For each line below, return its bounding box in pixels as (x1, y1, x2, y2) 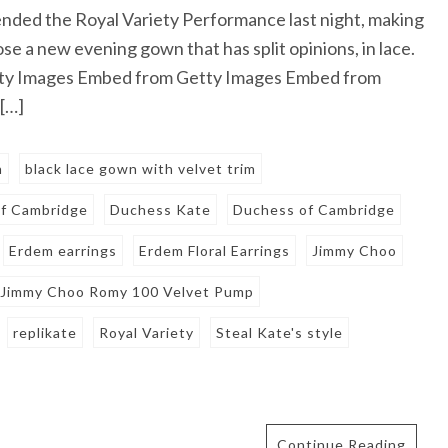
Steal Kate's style (216, 324, 344, 342)
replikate (13, 324, 78, 342)
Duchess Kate (110, 201, 212, 219)
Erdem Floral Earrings (139, 242, 291, 260)
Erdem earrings (9, 242, 118, 260)
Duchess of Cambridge (233, 201, 396, 219)
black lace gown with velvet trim (25, 160, 257, 178)
